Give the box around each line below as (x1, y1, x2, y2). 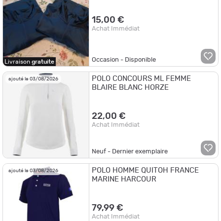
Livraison (4, 58, 32, 65)
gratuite (32, 58, 54, 65)
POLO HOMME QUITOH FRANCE (92, 167, 199, 175)
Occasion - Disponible (92, 56, 156, 63)
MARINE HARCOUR (92, 176, 157, 184)
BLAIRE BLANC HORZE (92, 83, 169, 91)
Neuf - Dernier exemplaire (92, 148, 168, 155)
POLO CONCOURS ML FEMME (92, 74, 191, 82)
